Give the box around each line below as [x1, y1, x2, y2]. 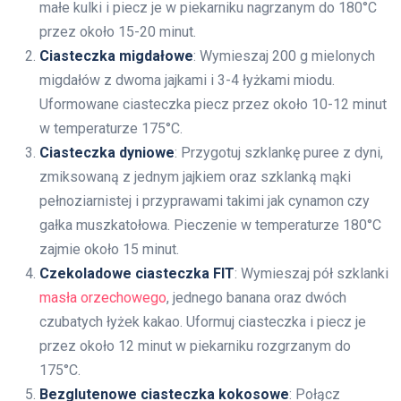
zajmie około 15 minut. [39, 240, 179, 258]
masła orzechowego [39, 288, 166, 306]
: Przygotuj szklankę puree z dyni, [175, 143, 383, 161]
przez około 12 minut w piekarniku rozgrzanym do [39, 337, 351, 354]
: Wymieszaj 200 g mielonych [193, 47, 375, 64]
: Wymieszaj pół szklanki [235, 264, 388, 282]
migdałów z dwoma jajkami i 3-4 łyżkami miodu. [39, 71, 335, 89]
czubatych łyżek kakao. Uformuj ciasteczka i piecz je [39, 312, 366, 330]
